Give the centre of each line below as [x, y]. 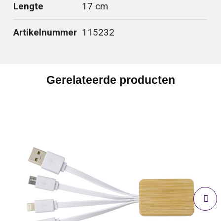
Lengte [29, 6]
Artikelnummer [45, 33]
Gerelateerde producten [110, 80]
